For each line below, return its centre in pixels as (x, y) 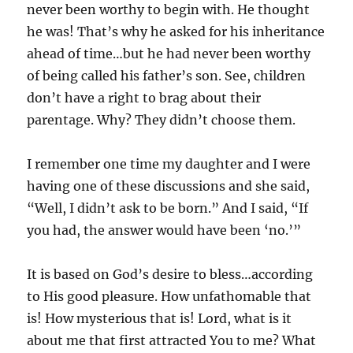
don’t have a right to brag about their (144, 97)
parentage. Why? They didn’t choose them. (162, 119)
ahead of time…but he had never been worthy (169, 53)
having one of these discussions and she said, (169, 186)
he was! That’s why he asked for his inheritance (176, 31)
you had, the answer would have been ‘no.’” (164, 230)
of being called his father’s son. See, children (167, 75)
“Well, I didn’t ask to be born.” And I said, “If (168, 208)
